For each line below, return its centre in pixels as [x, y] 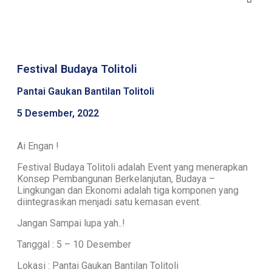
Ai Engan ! [38, 146]
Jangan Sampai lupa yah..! [71, 223]
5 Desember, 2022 [58, 114]
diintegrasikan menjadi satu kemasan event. [109, 202]
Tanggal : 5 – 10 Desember [74, 245]
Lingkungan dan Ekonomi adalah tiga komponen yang [128, 191]
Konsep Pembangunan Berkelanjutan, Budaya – [116, 179]
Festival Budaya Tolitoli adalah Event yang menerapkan [132, 168]
